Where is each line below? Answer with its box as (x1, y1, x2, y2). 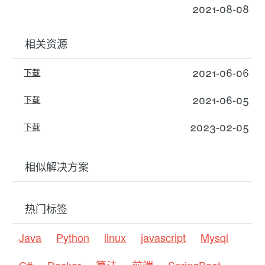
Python (56, 229, 90, 245)
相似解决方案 (25, 158, 89, 174)
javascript (141, 229, 186, 245)
